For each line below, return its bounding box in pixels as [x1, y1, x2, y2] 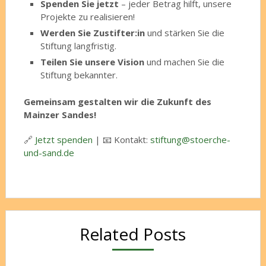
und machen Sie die [144, 55, 225, 68]
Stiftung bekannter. [40, 68, 118, 81]
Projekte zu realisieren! [40, 10, 135, 23]
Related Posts [80, 223, 186, 246]
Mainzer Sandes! [23, 109, 96, 121]
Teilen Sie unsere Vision [40, 55, 145, 68]
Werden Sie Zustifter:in [40, 26, 145, 39]
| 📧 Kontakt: [92, 134, 150, 146]
